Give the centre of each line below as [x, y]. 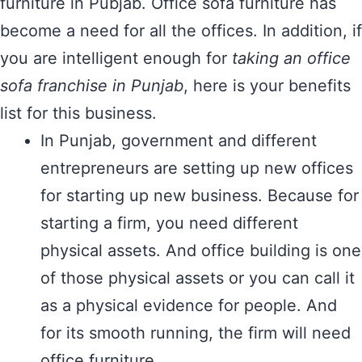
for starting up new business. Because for [200, 196]
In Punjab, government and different [179, 141]
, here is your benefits [267, 86]
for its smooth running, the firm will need [196, 333]
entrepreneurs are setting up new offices [197, 168]
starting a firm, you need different [169, 223]
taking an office [291, 58]
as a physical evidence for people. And [189, 305]
